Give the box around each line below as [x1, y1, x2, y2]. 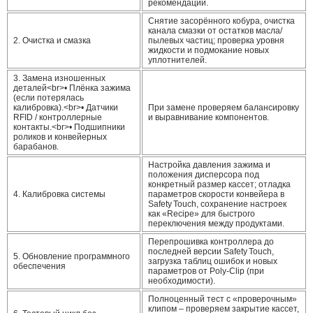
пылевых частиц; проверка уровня [148, 36, 284, 45]
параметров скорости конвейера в [148, 189, 284, 199]
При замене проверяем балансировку [148, 103, 299, 112]
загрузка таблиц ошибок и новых [148, 256, 277, 266]
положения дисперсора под [148, 170, 259, 180]
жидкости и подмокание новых [148, 45, 269, 55]
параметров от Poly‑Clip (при [148, 266, 264, 276]
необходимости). [148, 276, 215, 286]
